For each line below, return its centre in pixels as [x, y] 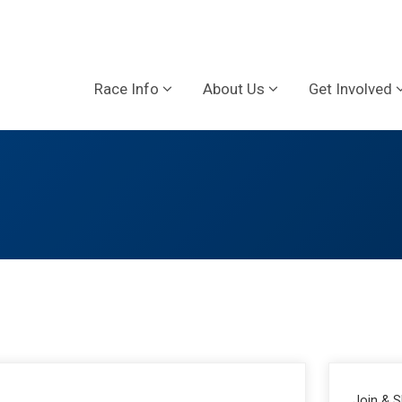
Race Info [127, 88]
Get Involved [350, 88]
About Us [234, 88]
